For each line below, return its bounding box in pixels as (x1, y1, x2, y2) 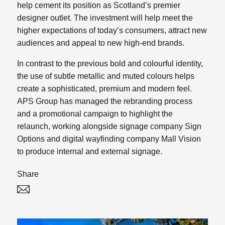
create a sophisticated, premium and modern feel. (17, 84, 192, 93)
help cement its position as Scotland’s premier (17, 1, 181, 10)
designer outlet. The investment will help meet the (17, 14, 193, 23)
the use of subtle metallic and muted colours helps (17, 72, 195, 81)
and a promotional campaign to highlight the (17, 109, 173, 119)
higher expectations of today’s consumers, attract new (17, 26, 207, 35)
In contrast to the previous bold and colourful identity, (17, 59, 203, 68)
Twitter (40, 188, 64, 197)
